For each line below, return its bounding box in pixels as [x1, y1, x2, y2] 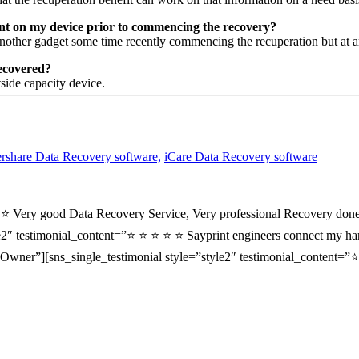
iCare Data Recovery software [164, 150, 317, 164]
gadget [34, 34, 68, 49]
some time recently [71, 34, 166, 49]
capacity [24, 76, 66, 91]
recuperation [256, 34, 318, 49]
